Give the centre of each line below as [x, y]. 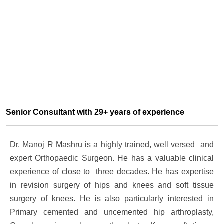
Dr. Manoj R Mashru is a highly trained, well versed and [112, 145]
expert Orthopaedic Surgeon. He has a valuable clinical [112, 158]
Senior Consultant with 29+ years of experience [95, 112]
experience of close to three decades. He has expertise [112, 172]
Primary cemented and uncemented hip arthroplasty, [112, 212]
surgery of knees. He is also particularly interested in [112, 199]
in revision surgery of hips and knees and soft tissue [112, 185]
